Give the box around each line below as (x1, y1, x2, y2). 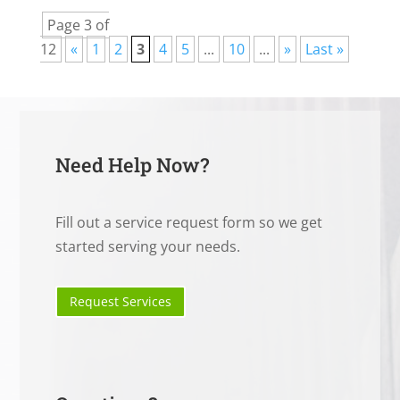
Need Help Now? (55, 152, 210, 179)
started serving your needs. (55, 237, 241, 257)
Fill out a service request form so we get (55, 212, 323, 233)
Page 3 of (46, 15, 109, 36)
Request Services (70, 293, 172, 311)
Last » (304, 39, 344, 60)
